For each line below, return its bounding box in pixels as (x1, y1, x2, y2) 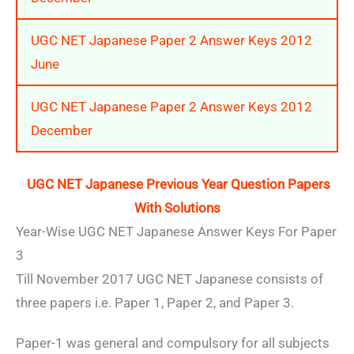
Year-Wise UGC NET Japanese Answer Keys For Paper (16, 224, 337, 240)
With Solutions (134, 200, 220, 217)
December (31, 122, 92, 138)
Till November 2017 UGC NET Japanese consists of (16, 271, 323, 288)
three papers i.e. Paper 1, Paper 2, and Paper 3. (16, 295, 294, 311)
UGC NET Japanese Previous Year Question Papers (27, 176, 330, 193)
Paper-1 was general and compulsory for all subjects (16, 334, 330, 351)
